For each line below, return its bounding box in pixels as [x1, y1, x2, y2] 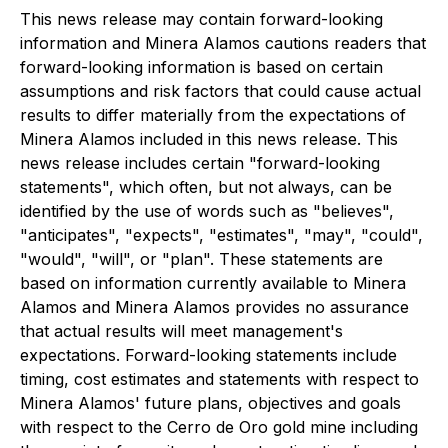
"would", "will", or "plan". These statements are [20, 249, 383, 269]
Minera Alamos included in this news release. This [20, 129, 398, 149]
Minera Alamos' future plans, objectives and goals [20, 393, 401, 413]
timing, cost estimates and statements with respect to [20, 369, 419, 389]
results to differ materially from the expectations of [20, 105, 406, 125]
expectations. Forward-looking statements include [20, 345, 397, 365]
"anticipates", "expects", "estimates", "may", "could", [20, 225, 423, 245]
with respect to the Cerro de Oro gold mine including [20, 417, 418, 437]
